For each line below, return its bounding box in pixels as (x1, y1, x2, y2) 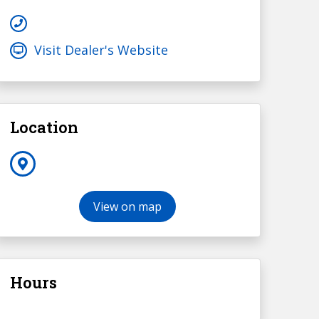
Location (9, 117, 78, 138)
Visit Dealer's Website (33, 41, 168, 59)
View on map (93, 199, 162, 215)
